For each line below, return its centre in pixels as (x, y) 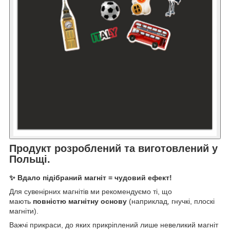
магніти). (24, 211)
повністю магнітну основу (80, 201)
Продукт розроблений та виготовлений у (113, 149)
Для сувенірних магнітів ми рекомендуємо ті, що (91, 191)
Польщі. (30, 159)
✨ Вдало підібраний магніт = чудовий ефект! (91, 177)
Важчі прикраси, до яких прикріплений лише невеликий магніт (114, 225)
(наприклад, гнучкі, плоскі (171, 201)
